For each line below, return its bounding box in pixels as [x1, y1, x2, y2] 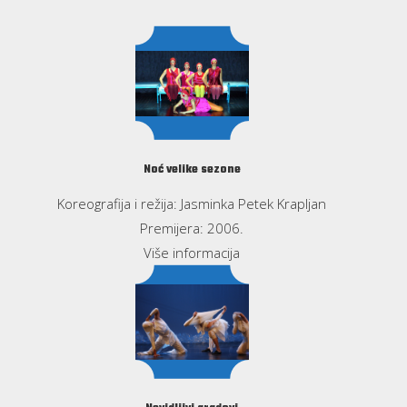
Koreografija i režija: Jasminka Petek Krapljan [57, 194, 327, 213]
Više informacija [144, 243, 241, 262]
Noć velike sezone [143, 160, 241, 179]
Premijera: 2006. [140, 218, 244, 237]
